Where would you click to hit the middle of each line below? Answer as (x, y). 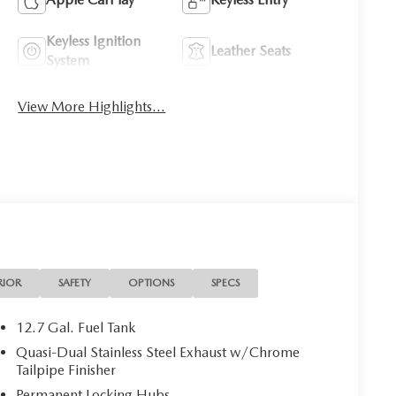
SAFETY (75, 282)
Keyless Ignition (94, 41)
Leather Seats (251, 50)
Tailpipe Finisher (66, 369)
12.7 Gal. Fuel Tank (76, 327)
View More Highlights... (92, 106)
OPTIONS (152, 282)
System (68, 60)
